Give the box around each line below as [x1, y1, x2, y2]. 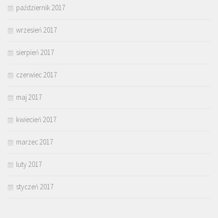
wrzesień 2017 [16, 25, 57, 35]
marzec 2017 [16, 137, 53, 147]
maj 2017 [16, 92, 42, 102]
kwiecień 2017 [16, 115, 56, 125]
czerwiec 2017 [16, 70, 57, 80]
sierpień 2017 [16, 48, 54, 57]
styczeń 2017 [16, 182, 54, 192]
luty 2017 [16, 160, 42, 169]
